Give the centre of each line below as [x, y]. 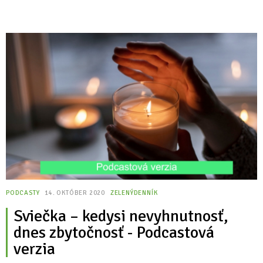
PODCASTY [23, 193]
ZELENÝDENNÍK [134, 193]
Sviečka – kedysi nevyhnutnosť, [121, 216]
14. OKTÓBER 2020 [76, 193]
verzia [34, 249]
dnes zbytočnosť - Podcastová [114, 232]
